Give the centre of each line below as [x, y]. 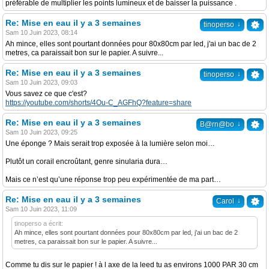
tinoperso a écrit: [39, 223]
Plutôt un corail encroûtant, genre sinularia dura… [86, 162]
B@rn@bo [217, 124]
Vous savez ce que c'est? [46, 94]
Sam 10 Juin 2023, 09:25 [41, 132]
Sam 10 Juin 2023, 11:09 [41, 209]
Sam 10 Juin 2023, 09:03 [41, 82]
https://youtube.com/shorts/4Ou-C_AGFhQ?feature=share [98, 103]
